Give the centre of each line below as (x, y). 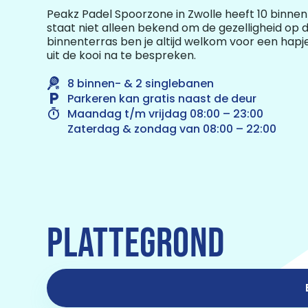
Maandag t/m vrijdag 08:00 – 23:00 (165, 114)
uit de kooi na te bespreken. (121, 55)
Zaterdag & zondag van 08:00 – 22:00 (172, 129)
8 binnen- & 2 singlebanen (141, 84)
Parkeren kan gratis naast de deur (162, 99)
